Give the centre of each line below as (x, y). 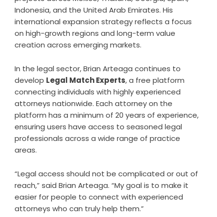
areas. (26, 150)
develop (30, 80)
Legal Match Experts (86, 80)
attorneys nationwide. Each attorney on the (93, 103)
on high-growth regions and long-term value (95, 33)
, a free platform (155, 80)
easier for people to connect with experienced (99, 197)
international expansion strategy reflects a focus (103, 22)
